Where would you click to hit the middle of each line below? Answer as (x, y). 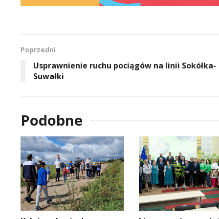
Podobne (52, 120)
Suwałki (49, 77)
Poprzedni (38, 50)
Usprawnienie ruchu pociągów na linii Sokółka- (125, 66)
